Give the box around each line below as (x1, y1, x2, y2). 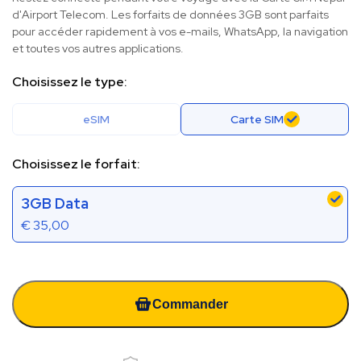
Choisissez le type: (12, 73, 127, 91)
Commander (152, 297, 228, 311)
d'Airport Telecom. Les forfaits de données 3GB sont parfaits (12, 7, 329, 23)
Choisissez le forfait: (12, 156, 140, 173)
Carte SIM (230, 112, 284, 127)
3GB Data (21, 194, 89, 214)
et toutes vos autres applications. (12, 41, 184, 56)
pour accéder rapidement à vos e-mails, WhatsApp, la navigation (12, 24, 348, 39)
